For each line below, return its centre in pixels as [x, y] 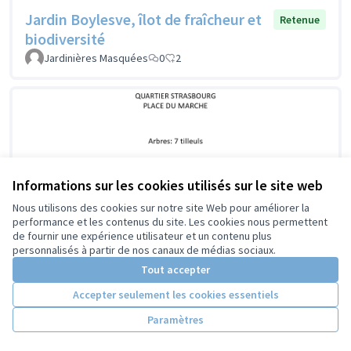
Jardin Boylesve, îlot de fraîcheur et [143, 19]
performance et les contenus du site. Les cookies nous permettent [170, 222]
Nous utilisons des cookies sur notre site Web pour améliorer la [161, 208]
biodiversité [65, 38]
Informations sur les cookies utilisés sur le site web [168, 185]
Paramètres [175, 320]
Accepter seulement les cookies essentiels [175, 295]
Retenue [300, 19]
